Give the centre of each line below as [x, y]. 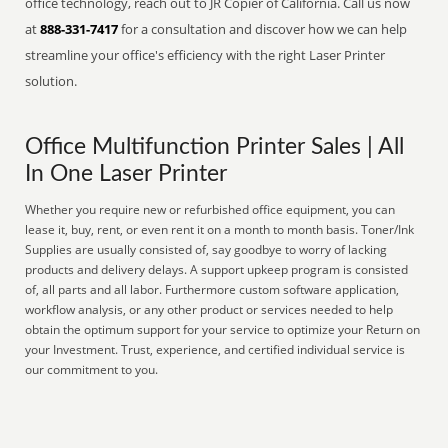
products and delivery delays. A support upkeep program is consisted [217, 269]
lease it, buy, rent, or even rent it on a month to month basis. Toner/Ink [220, 229]
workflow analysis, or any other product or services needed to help [209, 309]
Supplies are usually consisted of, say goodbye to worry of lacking [206, 249]
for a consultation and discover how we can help [263, 29]
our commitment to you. [92, 369]
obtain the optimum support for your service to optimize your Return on [223, 329]
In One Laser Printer [126, 174]
